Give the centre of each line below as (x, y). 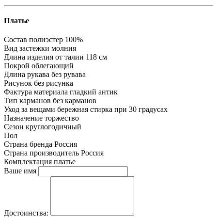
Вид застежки (27, 48)
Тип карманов (27, 101)
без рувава (69, 75)
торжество (62, 118)
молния (64, 48)
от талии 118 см (81, 57)
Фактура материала (36, 92)
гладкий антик (94, 92)
